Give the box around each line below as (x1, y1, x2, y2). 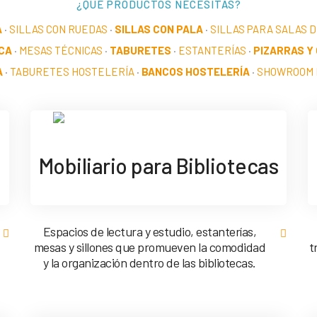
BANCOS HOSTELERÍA (142, 65, 250, 78)
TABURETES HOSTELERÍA (10, 65, 134, 78)
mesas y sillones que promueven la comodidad (33, 239, 266, 255)
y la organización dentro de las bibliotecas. (42, 255, 256, 271)
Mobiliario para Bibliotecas (38, 153, 279, 179)
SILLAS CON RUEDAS (8, 23, 108, 35)
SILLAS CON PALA (114, 23, 203, 35)
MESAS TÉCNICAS (19, 44, 103, 57)
